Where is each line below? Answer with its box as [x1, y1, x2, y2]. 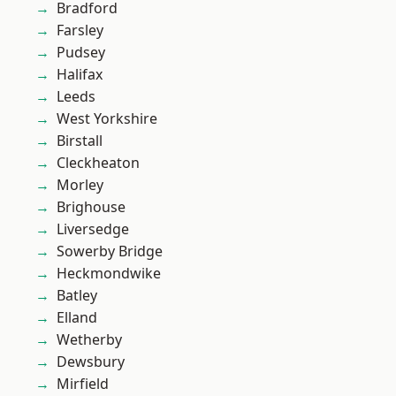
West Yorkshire [57, 109, 157, 128]
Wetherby [57, 330, 122, 349]
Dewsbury [57, 352, 125, 371]
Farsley [57, 20, 103, 40]
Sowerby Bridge [57, 241, 163, 261]
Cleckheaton [57, 153, 140, 172]
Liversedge [57, 219, 129, 239]
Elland [57, 308, 97, 327]
